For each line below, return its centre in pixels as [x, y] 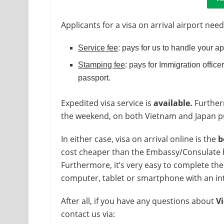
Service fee [98, 47]
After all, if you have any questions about [137, 201]
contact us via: [88, 214]
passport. [94, 77]
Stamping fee [102, 64]
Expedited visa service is [107, 103]
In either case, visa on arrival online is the [139, 139]
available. [173, 103]
